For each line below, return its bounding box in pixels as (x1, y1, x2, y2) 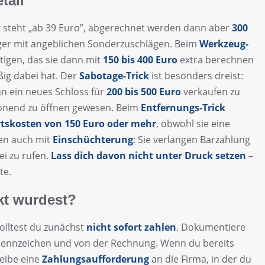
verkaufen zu (181, 85, 240, 99)
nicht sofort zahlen (86, 220, 176, 234)
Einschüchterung (53, 133, 133, 147)
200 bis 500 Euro (106, 85, 181, 99)
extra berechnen (177, 53, 254, 67)
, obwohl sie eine (156, 117, 230, 131)
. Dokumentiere (176, 220, 245, 234)
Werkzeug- (199, 37, 248, 51)
